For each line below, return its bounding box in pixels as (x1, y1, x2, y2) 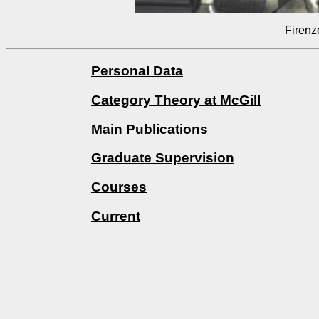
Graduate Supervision (91, 150, 234, 166)
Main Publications (91, 121, 208, 137)
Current (91, 208, 140, 224)
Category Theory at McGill (91, 92, 261, 108)
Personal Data (91, 63, 183, 79)
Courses (91, 179, 147, 195)
